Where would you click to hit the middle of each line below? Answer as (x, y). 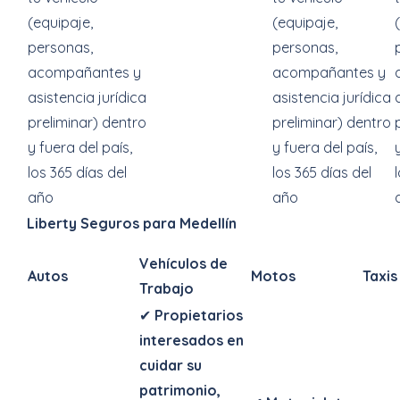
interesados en (192, 340)
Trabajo (167, 288)
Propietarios (199, 315)
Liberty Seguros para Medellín (132, 223)
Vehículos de (183, 263)
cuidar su (171, 365)
